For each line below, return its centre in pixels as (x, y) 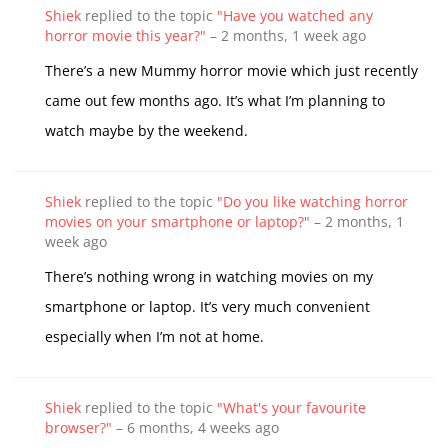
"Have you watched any (295, 15)
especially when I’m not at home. (156, 336)
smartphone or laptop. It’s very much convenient (207, 306)
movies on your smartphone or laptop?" (177, 221)
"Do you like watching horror (312, 201)
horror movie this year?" (125, 35)
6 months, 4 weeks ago (203, 427)
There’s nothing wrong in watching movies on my (209, 276)
